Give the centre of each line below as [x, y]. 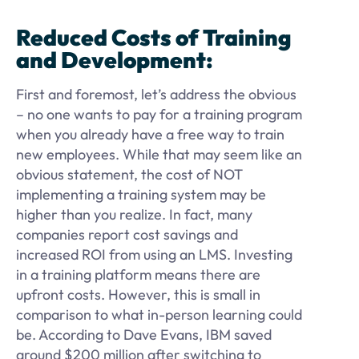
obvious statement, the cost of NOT [129, 175]
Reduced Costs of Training [154, 38]
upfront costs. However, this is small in [138, 295]
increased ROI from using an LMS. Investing [154, 255]
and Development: [117, 60]
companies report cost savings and [127, 235]
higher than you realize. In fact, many [134, 215]
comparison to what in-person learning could [159, 315]
